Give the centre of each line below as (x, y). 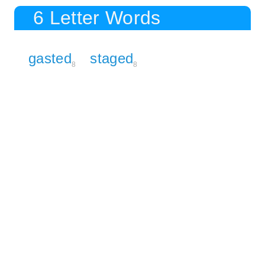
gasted (50, 58)
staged (112, 58)
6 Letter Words (97, 17)
